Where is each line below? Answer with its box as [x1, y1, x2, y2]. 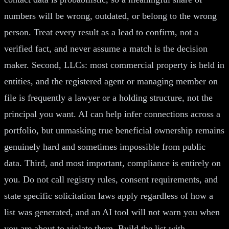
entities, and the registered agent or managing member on [4, 76, 218, 86]
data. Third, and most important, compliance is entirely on [4, 157, 221, 168]
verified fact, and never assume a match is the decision [4, 43, 208, 54]
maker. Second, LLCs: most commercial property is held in [4, 59, 224, 70]
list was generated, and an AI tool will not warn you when [4, 207, 220, 217]
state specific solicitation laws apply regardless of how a [4, 190, 213, 201]
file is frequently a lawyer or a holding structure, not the [4, 92, 213, 103]
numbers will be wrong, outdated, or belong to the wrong [4, 10, 217, 21]
